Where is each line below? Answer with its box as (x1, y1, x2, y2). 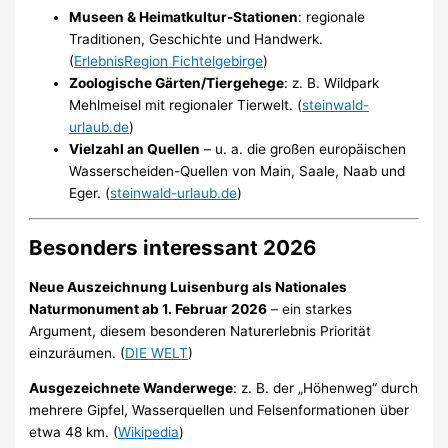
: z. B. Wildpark (284, 74, 380, 91)
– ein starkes (267, 300, 353, 317)
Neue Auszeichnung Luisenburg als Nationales (29, 278, 348, 295)
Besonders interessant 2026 (29, 234, 318, 260)
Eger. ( (69, 184, 111, 201)
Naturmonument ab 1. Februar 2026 (29, 300, 268, 317)
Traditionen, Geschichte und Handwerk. (69, 30, 324, 47)
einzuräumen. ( (29, 344, 126, 361)
